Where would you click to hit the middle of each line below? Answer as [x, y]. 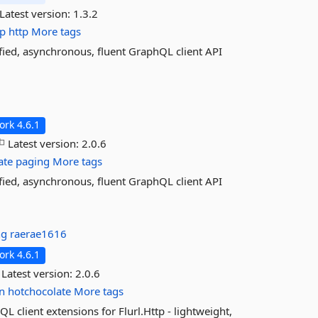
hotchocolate [40, 291]
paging [33, 161]
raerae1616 [39, 234]
